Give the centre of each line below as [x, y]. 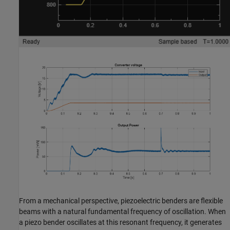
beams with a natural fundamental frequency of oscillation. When [122, 211]
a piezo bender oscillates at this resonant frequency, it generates [120, 222]
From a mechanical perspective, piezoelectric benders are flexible [121, 200]
